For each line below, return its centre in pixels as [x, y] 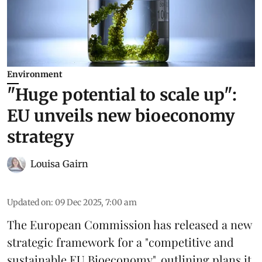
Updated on [29, 202]
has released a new [201, 224]
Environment [35, 74]
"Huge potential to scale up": [122, 94]
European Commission [90, 224]
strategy [41, 137]
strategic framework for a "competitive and [120, 242]
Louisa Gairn [59, 163]
